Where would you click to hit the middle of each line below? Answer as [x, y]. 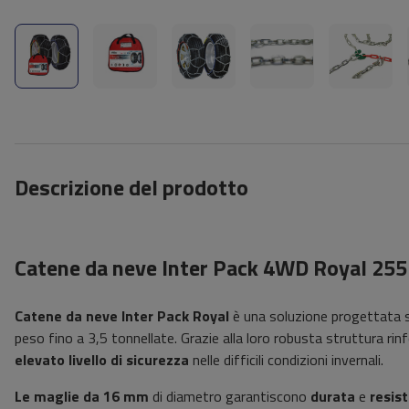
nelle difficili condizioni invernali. [286, 360]
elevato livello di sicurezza [102, 360]
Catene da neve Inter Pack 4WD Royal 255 [211, 268]
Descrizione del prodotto [131, 188]
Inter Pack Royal [175, 316]
